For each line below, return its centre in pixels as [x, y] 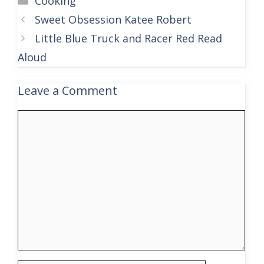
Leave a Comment [67, 90]
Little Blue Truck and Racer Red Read [128, 38]
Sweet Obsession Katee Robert [113, 19]
